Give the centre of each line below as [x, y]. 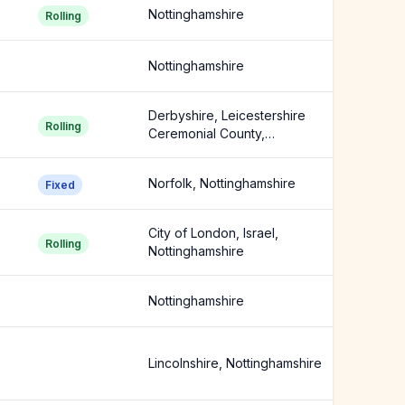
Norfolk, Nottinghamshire [222, 183]
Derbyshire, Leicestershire [227, 115]
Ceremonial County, [207, 133]
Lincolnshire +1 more [209, 151]
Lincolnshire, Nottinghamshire [235, 363]
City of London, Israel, [213, 233]
